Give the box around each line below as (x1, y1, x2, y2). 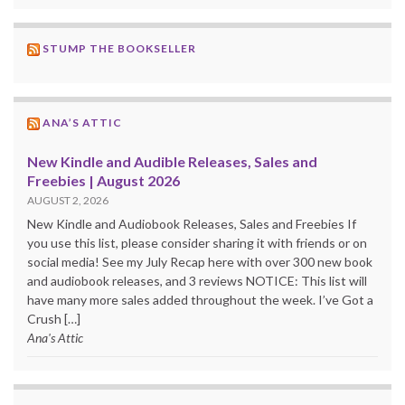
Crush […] (27, 310, 80, 326)
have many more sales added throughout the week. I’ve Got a (27, 291, 373, 307)
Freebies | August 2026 (27, 171, 180, 189)
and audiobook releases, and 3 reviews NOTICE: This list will (27, 272, 367, 288)
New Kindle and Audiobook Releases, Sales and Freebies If (27, 215, 356, 231)
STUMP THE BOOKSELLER (42, 42, 196, 56)
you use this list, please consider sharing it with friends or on (27, 234, 367, 250)
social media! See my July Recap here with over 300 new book (27, 253, 372, 269)
